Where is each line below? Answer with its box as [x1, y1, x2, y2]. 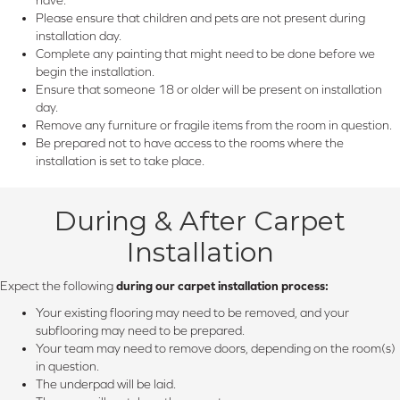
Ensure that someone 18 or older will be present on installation [36, 81, 382, 96]
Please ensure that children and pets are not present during [36, 10, 365, 25]
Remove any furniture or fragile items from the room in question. [36, 117, 392, 132]
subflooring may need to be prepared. [36, 322, 245, 337]
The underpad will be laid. [36, 376, 176, 391]
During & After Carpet [54, 204, 346, 237]
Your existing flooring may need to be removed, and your [36, 304, 349, 320]
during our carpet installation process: [116, 278, 329, 293]
